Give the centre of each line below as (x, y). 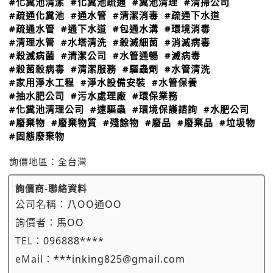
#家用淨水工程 (42, 82)
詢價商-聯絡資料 (51, 188)
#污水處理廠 (98, 96)
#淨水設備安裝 (113, 82)
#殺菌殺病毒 (37, 69)
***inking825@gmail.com (119, 259)
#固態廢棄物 (37, 136)
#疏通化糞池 (37, 15)
